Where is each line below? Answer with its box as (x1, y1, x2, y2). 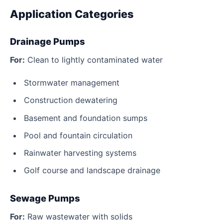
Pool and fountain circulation (24, 130, 132, 140)
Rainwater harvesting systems (24, 147, 136, 158)
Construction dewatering (24, 95, 117, 106)
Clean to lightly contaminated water (25, 54, 163, 65)
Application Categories (10, 7, 133, 20)
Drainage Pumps (10, 35, 85, 47)
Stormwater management (24, 78, 119, 88)
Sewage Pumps (10, 192, 80, 204)
